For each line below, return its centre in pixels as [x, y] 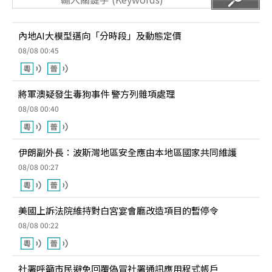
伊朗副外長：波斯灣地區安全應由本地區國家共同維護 [127, 152]
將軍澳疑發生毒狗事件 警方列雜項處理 [97, 94]
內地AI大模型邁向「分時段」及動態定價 [100, 36]
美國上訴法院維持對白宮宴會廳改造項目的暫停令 [118, 210]
